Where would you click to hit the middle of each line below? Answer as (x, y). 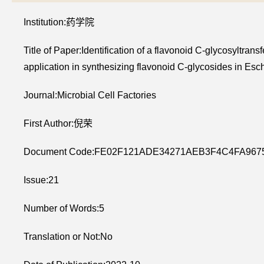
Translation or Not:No (68, 237)
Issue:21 (41, 180)
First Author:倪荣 (58, 123)
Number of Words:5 (64, 208)
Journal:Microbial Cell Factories (90, 95)
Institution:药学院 (59, 22)
